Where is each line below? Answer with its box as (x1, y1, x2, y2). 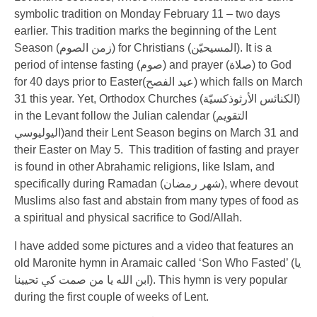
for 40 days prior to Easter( (14, 76, 146, 88)
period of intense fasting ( (14, 59, 140, 71)
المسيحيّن (191, 42, 236, 54)
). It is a (236, 42, 272, 54)
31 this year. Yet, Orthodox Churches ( (14, 93, 203, 105)
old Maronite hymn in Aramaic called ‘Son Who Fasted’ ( (14, 257, 294, 269)
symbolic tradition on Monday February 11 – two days (14, 8, 280, 20)
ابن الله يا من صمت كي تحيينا (14, 274, 149, 286)
